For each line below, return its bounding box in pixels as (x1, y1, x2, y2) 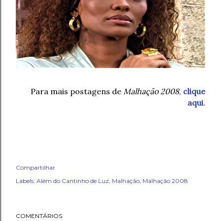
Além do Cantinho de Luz (37, 177, 109, 184)
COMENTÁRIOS (16, 212, 62, 220)
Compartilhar (16, 164, 55, 171)
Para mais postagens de (31, 86, 123, 96)
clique (183, 86, 205, 96)
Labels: (16, 177, 35, 184)
